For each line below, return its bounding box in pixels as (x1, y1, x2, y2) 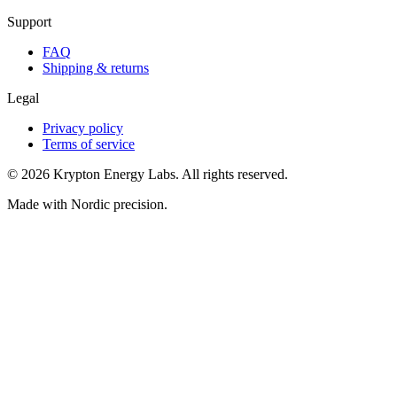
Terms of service (43, 136, 135, 152)
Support (7, 14, 51, 30)
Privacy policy (43, 121, 123, 136)
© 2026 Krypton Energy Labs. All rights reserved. (7, 167, 288, 183)
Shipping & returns (43, 60, 149, 76)
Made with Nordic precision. (7, 197, 167, 213)
